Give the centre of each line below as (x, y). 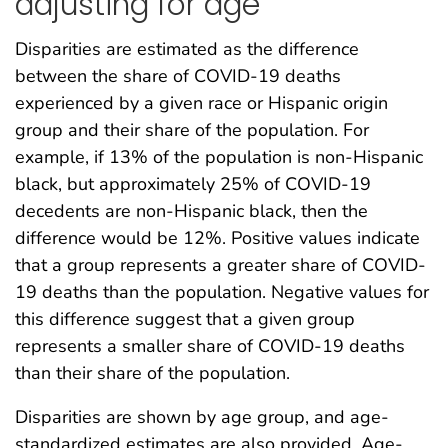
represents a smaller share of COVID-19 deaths (210, 346)
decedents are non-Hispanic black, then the (191, 211)
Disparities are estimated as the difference (187, 49)
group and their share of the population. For (192, 130)
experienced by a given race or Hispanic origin (201, 103)
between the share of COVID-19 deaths (178, 76)
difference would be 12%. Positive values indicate (217, 238)
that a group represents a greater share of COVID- (220, 265)
